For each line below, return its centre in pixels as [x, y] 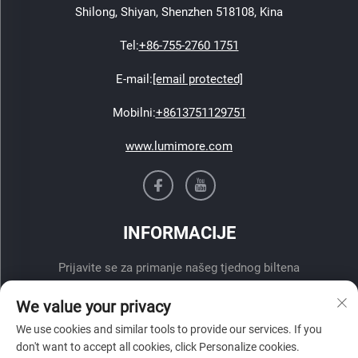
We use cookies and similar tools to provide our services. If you [169, 329]
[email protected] [197, 79]
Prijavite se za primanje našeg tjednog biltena [179, 268]
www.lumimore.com [179, 146]
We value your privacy [93, 307]
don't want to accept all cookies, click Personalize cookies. [158, 347]
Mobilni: [134, 113]
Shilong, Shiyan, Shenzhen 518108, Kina [179, 12]
